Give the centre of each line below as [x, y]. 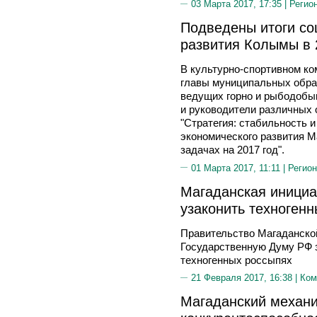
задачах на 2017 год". [232, 150]
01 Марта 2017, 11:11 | [240, 168]
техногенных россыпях [236, 260]
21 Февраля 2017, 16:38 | [246, 278]
